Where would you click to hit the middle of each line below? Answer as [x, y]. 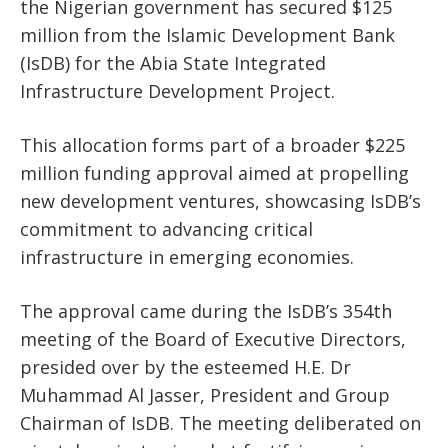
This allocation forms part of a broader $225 [212, 145]
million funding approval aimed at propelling [214, 173]
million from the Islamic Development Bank [207, 35]
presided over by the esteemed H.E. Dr [185, 367]
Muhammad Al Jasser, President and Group [205, 395]
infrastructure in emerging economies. [187, 257]
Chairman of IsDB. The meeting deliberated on [220, 423]
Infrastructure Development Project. [177, 91]
